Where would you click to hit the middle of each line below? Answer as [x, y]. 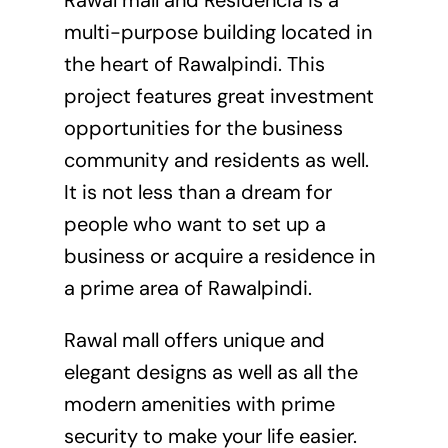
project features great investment [218, 95]
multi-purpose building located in [217, 31]
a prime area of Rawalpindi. [187, 287]
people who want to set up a [194, 223]
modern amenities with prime [199, 403]
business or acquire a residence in [219, 255]
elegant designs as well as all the [210, 371]
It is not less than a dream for [197, 191]
